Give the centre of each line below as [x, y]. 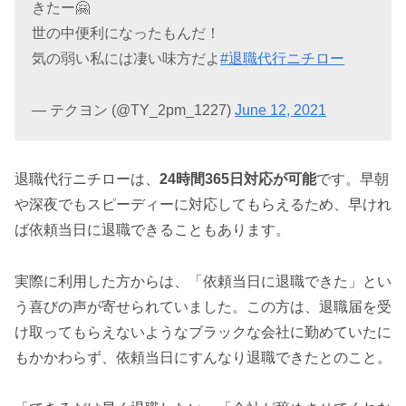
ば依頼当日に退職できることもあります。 [152, 229]
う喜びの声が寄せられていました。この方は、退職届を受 [203, 306]
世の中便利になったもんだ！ [126, 33]
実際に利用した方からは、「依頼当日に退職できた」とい [203, 281]
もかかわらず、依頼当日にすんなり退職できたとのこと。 [203, 357]
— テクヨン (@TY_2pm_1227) [134, 110]
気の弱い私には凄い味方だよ [126, 58]
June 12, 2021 [281, 110]
